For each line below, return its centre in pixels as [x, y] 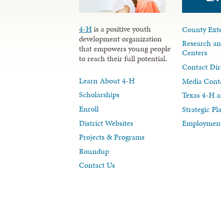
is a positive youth [121, 29]
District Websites [106, 123]
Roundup [94, 151]
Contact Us [97, 165]
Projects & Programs [112, 137]
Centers [195, 53]
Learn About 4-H [107, 80]
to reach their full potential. [123, 58]
